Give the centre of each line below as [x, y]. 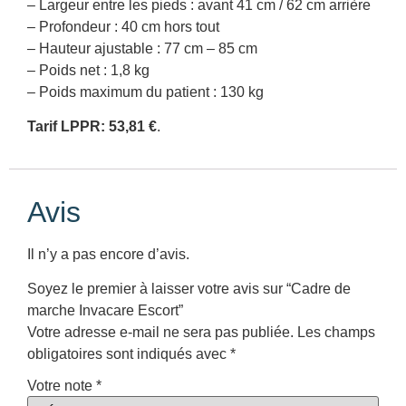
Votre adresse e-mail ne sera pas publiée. [160, 333]
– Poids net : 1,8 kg [88, 70]
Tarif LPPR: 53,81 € [92, 127]
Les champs [336, 333]
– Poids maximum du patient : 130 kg [145, 92]
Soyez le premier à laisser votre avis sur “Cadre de [189, 289]
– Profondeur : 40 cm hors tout [123, 26]
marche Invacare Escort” [105, 311]
